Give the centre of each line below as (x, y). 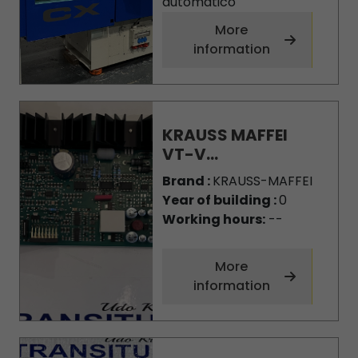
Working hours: (213, 219)
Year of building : (220, 200)
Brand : (187, 181)
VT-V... (190, 154)
